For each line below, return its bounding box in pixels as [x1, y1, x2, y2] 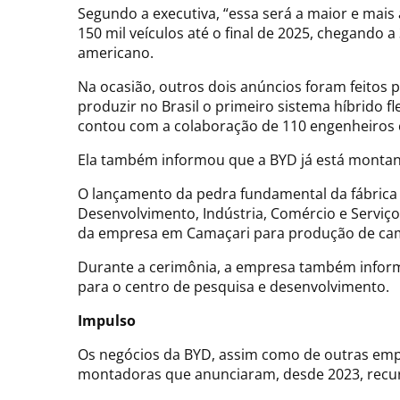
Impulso [78, 311, 136, 331]
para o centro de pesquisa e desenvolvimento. [78, 277, 393, 297]
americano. [78, 43, 154, 63]
